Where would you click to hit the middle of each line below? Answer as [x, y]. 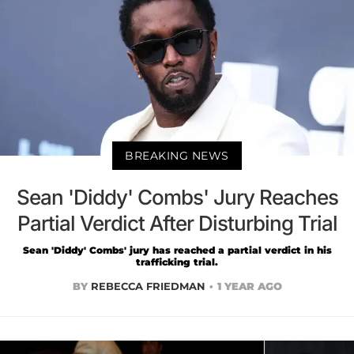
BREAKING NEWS [177, 155]
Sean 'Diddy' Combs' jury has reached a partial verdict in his [177, 250]
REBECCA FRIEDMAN [148, 286]
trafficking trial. [177, 262]
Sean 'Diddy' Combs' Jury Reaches [177, 197]
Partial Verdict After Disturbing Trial [177, 223]
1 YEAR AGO [249, 286]
